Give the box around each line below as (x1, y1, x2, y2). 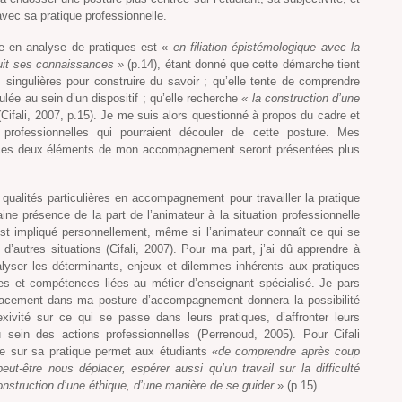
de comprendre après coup (217, 344, 361, 358)
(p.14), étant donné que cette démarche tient (127, 57, 361, 72)
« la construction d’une (241, 92, 361, 106)
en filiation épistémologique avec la (172, 40, 360, 55)
